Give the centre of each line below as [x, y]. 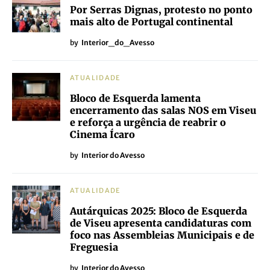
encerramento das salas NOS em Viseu [163, 110]
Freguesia [94, 247]
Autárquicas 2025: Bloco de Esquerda [159, 211]
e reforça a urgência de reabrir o [148, 122]
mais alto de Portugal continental [151, 21]
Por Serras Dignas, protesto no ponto [161, 9]
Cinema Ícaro [102, 134]
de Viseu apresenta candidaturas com [161, 223]
